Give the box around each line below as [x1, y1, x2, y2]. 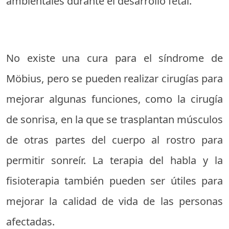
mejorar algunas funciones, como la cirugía [6, 92, 223, 106]
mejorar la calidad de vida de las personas [6, 194, 223, 208]
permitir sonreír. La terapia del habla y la [6, 153, 223, 167]
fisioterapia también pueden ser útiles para [6, 174, 223, 188]
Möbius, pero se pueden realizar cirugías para [6, 72, 223, 85]
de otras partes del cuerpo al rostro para [6, 133, 223, 147]
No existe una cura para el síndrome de [6, 51, 223, 65]
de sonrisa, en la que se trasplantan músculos [6, 112, 223, 126]
